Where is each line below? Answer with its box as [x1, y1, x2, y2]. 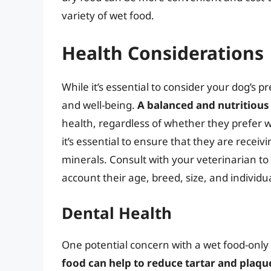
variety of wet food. [62, 8, 154, 23]
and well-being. [62, 97, 137, 112]
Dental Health [62, 202, 172, 224]
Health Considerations [62, 40, 264, 65]
